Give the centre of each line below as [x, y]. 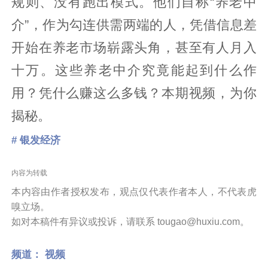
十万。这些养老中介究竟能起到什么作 [134, 71]
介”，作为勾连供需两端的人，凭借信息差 [134, 25]
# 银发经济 [36, 140]
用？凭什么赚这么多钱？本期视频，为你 [134, 94]
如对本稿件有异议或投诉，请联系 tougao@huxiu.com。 [131, 221]
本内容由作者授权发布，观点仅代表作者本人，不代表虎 [134, 191]
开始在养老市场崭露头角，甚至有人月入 [134, 48]
